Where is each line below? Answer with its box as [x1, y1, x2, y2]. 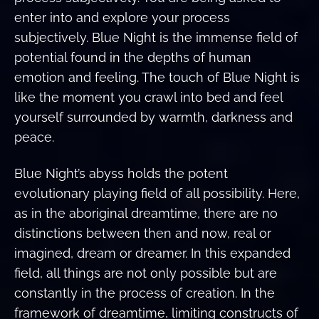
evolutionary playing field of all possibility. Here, [14, 185, 300, 201]
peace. [14, 130, 54, 145]
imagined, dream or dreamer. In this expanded [14, 245, 291, 261]
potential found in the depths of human [14, 50, 251, 66]
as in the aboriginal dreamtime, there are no [14, 205, 278, 221]
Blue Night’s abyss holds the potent [14, 165, 228, 181]
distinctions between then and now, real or [14, 225, 271, 241]
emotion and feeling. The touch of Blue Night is [14, 70, 300, 85]
